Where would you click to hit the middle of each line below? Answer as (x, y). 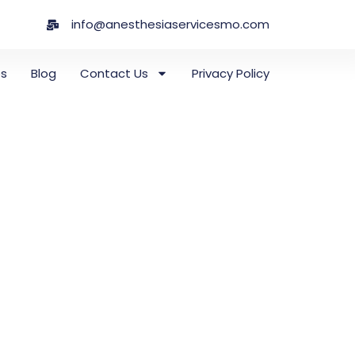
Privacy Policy (231, 73)
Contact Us (115, 73)
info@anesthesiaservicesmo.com (171, 24)
